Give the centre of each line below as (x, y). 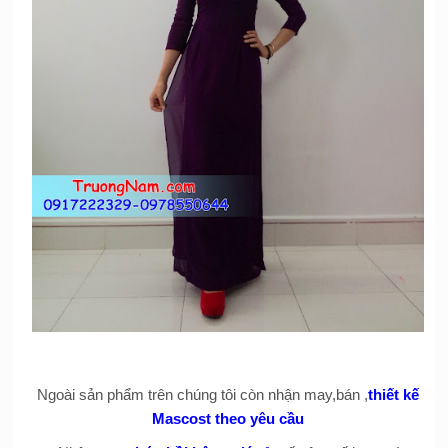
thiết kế (393, 395)
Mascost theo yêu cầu (227, 419)
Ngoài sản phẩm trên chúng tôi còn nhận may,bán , (202, 395)
